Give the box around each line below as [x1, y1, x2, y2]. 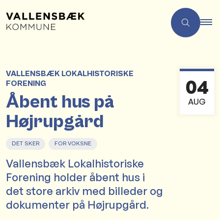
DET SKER [12, 140, 39, 147]
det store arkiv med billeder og [6, 184, 163, 197]
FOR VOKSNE [55, 140, 91, 147]
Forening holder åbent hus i [6, 170, 145, 184]
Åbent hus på [6, 91, 114, 113]
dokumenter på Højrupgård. [6, 198, 149, 211]
